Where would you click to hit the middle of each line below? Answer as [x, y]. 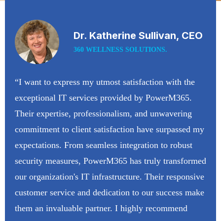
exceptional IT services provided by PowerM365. [103, 98]
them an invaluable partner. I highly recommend [101, 208]
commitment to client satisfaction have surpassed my [110, 129]
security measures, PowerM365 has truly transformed [110, 161]
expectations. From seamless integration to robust [104, 145]
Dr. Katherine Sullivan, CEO [138, 36]
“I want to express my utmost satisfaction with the [105, 82]
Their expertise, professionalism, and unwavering [103, 114]
